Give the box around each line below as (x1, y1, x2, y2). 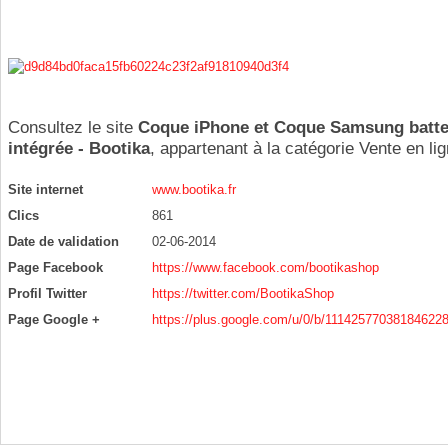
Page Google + (8, 312, 100, 327)
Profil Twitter (8, 286, 87, 301)
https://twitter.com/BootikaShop (152, 286, 334, 301)
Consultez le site (8, 118, 138, 137)
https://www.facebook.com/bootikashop (152, 260, 379, 275)
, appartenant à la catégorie (150, 139, 359, 158)
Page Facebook (8, 260, 103, 275)
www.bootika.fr (152, 182, 236, 197)
